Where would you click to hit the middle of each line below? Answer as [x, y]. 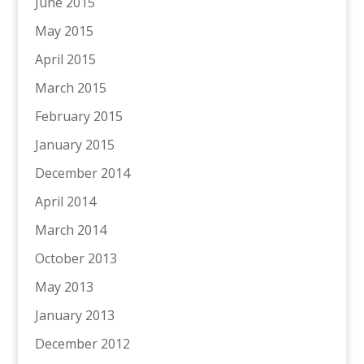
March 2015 [70, 87]
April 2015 [65, 59]
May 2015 [64, 30]
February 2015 [78, 116]
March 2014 [70, 230]
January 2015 [74, 144]
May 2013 [64, 286]
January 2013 [74, 315]
